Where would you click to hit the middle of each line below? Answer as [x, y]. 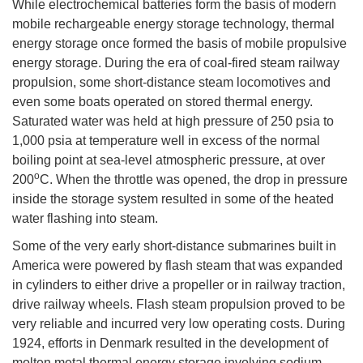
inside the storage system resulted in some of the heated [173, 199]
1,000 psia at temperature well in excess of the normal [166, 140]
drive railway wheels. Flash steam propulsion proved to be [179, 304]
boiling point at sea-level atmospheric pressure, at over [169, 160]
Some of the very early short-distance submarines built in [174, 246]
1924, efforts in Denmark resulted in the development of [170, 343]
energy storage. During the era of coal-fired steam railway [176, 62]
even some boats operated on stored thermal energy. [162, 101]
